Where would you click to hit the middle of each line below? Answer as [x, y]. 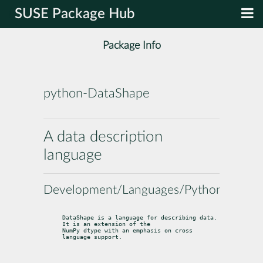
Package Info [131, 46]
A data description [103, 136]
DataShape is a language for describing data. [140, 217]
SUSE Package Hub [75, 14]
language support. [92, 237]
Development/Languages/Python [133, 190]
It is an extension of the [106, 224]
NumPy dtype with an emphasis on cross [127, 230]
